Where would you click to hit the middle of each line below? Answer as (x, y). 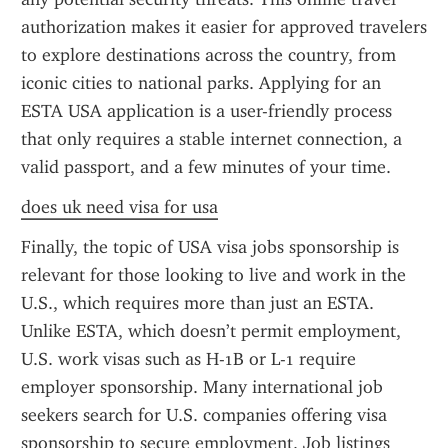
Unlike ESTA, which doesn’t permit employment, (211, 331)
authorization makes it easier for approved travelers (224, 27)
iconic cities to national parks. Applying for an (201, 83)
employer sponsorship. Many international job (202, 387)
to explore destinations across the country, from (208, 55)
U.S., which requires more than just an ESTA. (197, 303)
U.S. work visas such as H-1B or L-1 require (188, 359)
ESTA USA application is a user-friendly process (206, 111)
